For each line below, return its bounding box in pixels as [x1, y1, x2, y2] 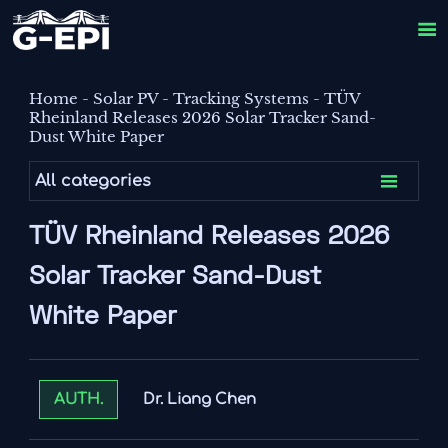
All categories [35, 172, 152, 191]
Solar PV [93, 89, 159, 109]
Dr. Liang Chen [142, 390, 256, 408]
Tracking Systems [173, 89, 310, 109]
